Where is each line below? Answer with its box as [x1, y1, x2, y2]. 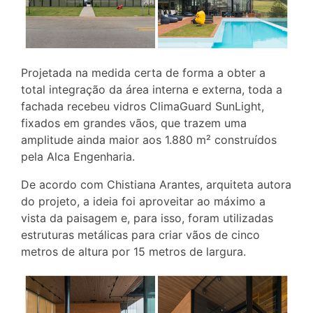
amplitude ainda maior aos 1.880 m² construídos [21, 132, 277, 147]
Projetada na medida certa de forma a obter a [21, 65, 265, 80]
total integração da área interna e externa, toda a [21, 82, 282, 96]
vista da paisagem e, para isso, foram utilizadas [21, 210, 273, 225]
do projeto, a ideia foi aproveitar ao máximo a [21, 194, 265, 208]
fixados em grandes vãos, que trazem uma [21, 115, 247, 130]
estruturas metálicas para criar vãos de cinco [21, 227, 260, 242]
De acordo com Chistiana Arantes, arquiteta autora [21, 177, 291, 191]
